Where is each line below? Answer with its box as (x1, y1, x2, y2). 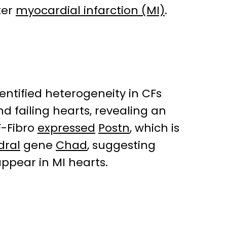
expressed (37, 120, 95, 136)
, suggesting (87, 137, 156, 154)
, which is (130, 120, 179, 136)
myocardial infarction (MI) (16, 3, 165, 19)
